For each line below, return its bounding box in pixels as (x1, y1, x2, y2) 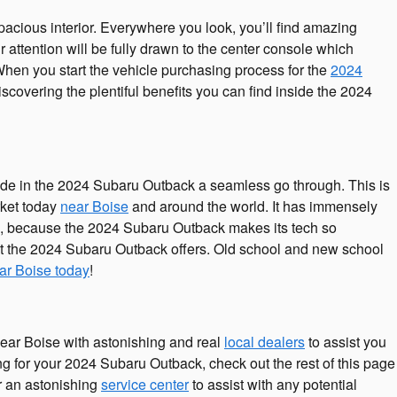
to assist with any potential (189, 374, 357, 394)
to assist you (305, 331, 386, 352)
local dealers (224, 331, 305, 352)
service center (101, 374, 189, 394)
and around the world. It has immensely (128, 195, 378, 216)
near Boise (60, 195, 128, 216)
